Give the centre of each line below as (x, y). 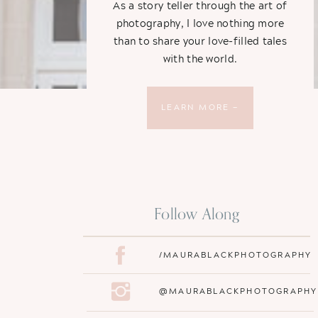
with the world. (200, 58)
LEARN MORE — (200, 107)
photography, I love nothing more (200, 23)
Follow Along (197, 214)
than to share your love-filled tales (200, 40)
